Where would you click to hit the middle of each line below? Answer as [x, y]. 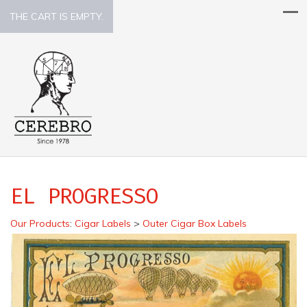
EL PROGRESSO [85, 196]
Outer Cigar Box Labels [195, 223]
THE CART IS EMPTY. [57, 16]
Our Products [40, 223]
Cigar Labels [103, 223]
